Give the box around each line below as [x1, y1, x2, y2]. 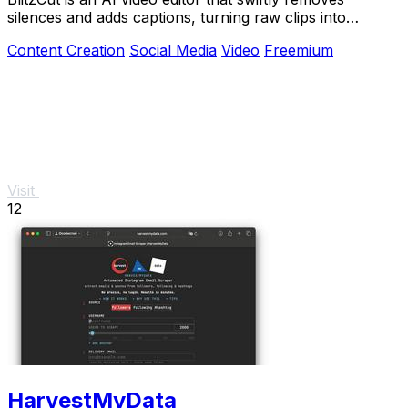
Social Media [129, 40, 217, 59]
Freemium [264, 40, 333, 59]
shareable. [7, 25, 79, 45]
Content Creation [7, 40, 125, 59]
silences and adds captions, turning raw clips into [7, 7, 346, 26]
